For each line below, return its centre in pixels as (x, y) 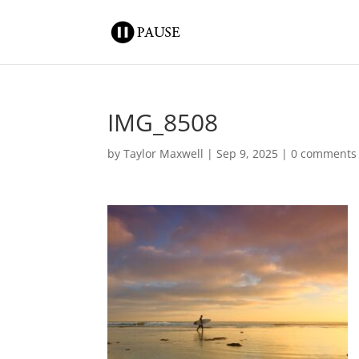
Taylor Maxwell (164, 153)
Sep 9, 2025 (248, 153)
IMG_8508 (163, 122)
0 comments (324, 153)
